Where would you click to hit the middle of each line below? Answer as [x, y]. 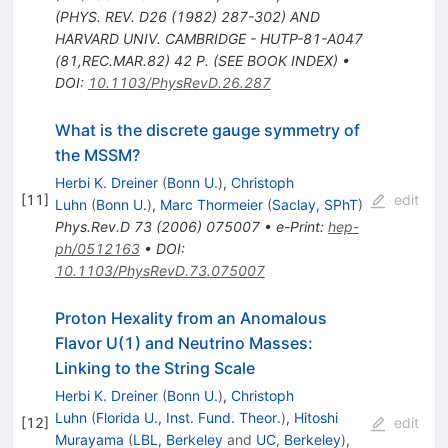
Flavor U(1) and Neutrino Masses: [183, 343]
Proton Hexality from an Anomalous [190, 318]
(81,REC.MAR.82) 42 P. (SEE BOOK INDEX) [196, 61]
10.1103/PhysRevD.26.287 [179, 83]
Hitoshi [315, 418]
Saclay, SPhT [314, 205]
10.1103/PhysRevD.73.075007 [159, 271]
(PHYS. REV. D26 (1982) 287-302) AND [187, 17]
